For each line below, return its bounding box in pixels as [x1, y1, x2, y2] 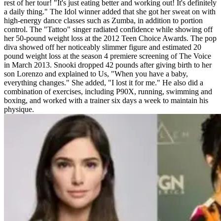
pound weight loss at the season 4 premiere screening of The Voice [4, 51, 211, 60]
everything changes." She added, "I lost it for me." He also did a [4, 78, 203, 87]
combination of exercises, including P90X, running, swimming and [4, 87, 212, 96]
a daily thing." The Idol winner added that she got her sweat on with [4, 7, 216, 16]
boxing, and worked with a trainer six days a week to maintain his [4, 96, 208, 105]
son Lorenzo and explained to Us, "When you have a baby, [4, 69, 188, 78]
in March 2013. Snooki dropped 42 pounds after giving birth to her [4, 60, 212, 69]
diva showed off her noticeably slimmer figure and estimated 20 [4, 42, 201, 51]
